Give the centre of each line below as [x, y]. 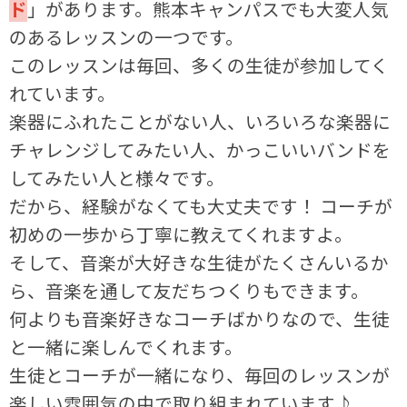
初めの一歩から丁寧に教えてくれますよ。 [181, 233]
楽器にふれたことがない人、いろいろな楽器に [200, 121]
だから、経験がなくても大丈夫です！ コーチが [201, 205]
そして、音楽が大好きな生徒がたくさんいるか [199, 262]
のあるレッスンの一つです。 [127, 36]
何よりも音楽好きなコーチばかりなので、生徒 [200, 318]
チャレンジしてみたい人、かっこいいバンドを [200, 149]
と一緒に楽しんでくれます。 [126, 346]
